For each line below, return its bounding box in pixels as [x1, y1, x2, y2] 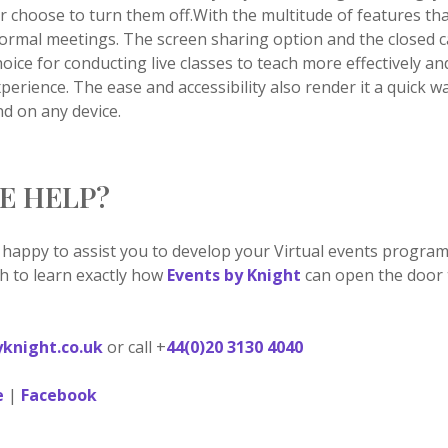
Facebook [21, 384, 98, 406]
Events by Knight [167, 264, 302, 286]
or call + [103, 336, 167, 358]
